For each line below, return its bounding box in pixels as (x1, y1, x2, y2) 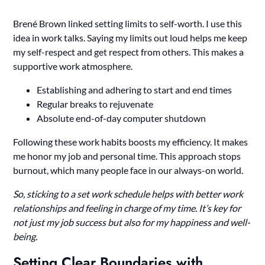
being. (13, 230, 38, 242)
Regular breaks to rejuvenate (37, 98, 154, 109)
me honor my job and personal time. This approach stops (13, 150, 241, 161)
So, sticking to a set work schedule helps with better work (13, 188, 244, 199)
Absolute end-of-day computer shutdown (37, 112, 206, 124)
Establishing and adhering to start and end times (37, 83, 232, 95)
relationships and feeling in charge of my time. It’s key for (13, 202, 241, 214)
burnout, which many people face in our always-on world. (13, 164, 244, 176)
